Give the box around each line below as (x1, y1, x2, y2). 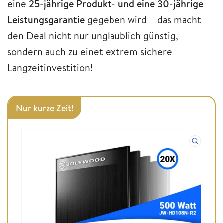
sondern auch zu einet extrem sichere (7, 44, 172, 58)
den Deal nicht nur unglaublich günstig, (7, 28, 178, 42)
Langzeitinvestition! (7, 60, 93, 74)
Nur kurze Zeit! (16, 101, 74, 114)
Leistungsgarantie (7, 12, 85, 26)
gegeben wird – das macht (85, 12, 201, 26)
